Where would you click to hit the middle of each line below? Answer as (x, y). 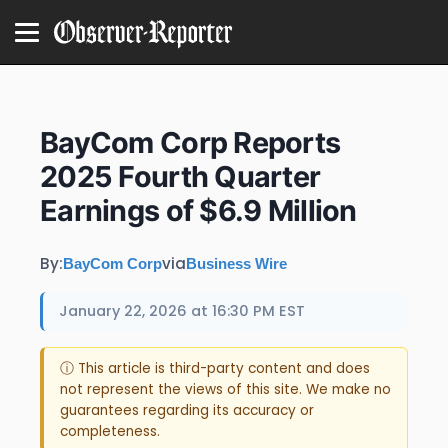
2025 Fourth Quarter (180, 176)
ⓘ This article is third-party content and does (215, 368)
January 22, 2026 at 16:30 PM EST (182, 311)
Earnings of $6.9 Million (198, 210)
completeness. (110, 431)
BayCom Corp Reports (190, 142)
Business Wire (236, 263)
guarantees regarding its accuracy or (187, 410)
